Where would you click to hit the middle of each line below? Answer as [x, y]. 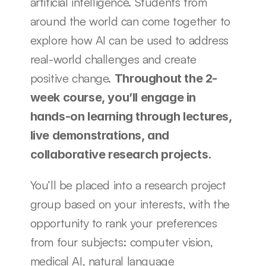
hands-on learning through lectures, [131, 116]
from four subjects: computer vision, [121, 242]
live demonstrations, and [99, 135]
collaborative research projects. [122, 154]
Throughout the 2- [166, 78]
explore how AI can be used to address [129, 40]
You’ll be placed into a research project [128, 185]
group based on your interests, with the [130, 204]
